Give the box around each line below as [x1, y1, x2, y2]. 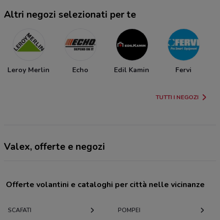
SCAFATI [8, 206, 31, 215]
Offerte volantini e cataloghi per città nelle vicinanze [6, 179, 205, 191]
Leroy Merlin [7, 65, 50, 75]
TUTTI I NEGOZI [156, 93, 198, 102]
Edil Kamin [114, 65, 149, 75]
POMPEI [118, 206, 140, 215]
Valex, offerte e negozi [4, 140, 105, 154]
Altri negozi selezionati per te [4, 8, 136, 22]
